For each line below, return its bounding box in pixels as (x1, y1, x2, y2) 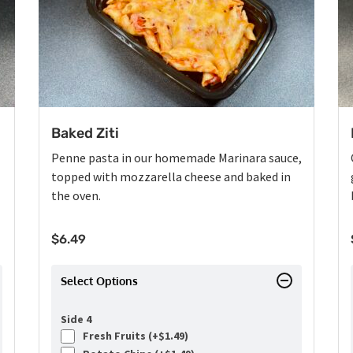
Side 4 (61, 312, 91, 327)
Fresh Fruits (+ (78, 329, 158, 344)
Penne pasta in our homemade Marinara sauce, (51, 150, 302, 166)
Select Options (61, 274, 138, 288)
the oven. (51, 188, 101, 204)
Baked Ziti (51, 124, 119, 143)
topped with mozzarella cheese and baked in (51, 169, 291, 185)
